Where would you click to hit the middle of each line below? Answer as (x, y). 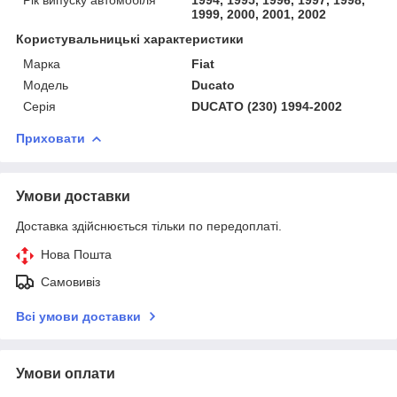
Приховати (51, 138)
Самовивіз (70, 281)
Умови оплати (66, 373)
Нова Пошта (76, 254)
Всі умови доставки (78, 316)
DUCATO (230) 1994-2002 (267, 106)
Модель (46, 85)
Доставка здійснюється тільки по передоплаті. (149, 226)
